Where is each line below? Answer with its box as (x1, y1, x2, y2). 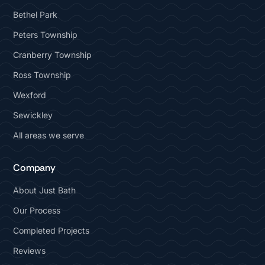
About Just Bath (13, 185, 76, 195)
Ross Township (13, 69, 72, 80)
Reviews (13, 245, 46, 256)
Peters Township (13, 29, 78, 40)
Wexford (13, 89, 47, 100)
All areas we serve (13, 130, 85, 140)
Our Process (13, 205, 61, 215)
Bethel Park (13, 9, 58, 20)
